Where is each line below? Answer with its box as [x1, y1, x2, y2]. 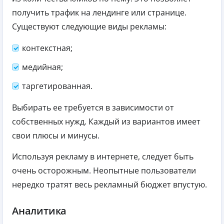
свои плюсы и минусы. [12, 130, 99, 141]
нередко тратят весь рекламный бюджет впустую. [12, 179, 207, 190]
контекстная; [22, 42, 72, 54]
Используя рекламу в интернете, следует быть [12, 151, 193, 162]
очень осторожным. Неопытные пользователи [12, 165, 196, 176]
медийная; [22, 61, 63, 73]
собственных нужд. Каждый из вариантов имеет [12, 116, 200, 127]
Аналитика [12, 204, 67, 218]
